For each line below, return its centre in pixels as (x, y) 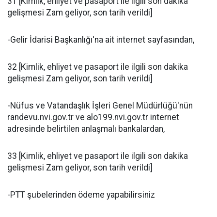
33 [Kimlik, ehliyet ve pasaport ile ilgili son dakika (98, 156)
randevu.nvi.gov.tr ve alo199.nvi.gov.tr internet (93, 117)
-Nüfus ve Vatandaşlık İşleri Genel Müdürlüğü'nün (100, 106)
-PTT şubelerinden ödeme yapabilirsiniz (81, 195)
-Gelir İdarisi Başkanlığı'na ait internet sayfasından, (101, 40)
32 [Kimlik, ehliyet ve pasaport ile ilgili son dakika (98, 67)
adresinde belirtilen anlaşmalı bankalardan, (86, 129)
